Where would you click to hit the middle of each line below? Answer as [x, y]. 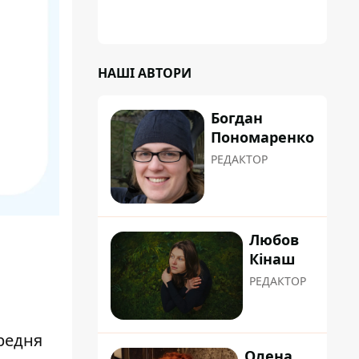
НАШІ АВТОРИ [145, 73]
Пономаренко [262, 137]
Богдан [237, 118]
